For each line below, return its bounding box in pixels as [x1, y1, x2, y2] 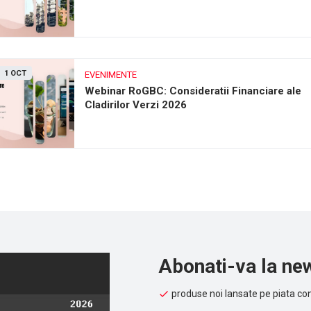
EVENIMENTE [85, 69, 137, 80]
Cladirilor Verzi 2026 [85, 99, 187, 111]
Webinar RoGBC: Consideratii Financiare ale [85, 85, 301, 97]
